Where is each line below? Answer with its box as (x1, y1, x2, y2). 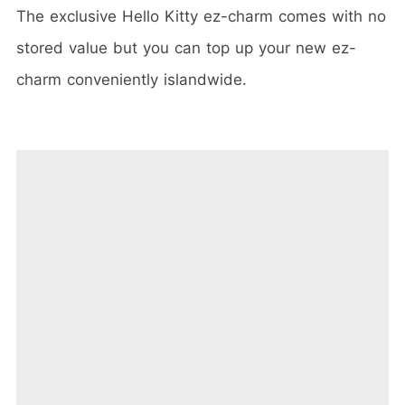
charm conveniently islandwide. (16, 70, 247, 89)
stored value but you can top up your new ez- (16, 38, 356, 57)
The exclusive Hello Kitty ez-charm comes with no (16, 6, 386, 25)
